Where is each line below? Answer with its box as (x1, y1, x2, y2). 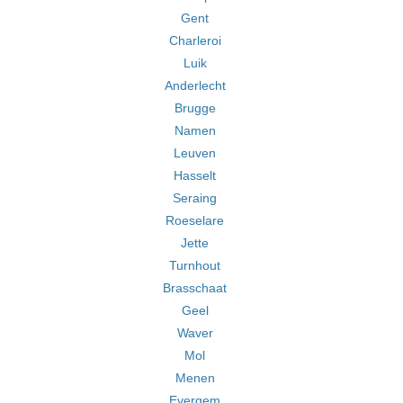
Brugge (174, 101, 216, 115)
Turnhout (169, 258, 220, 273)
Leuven (174, 146, 216, 160)
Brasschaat (163, 281, 227, 295)
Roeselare (166, 213, 224, 228)
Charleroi (168, 33, 221, 48)
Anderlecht (164, 78, 226, 93)
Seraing (173, 191, 217, 205)
